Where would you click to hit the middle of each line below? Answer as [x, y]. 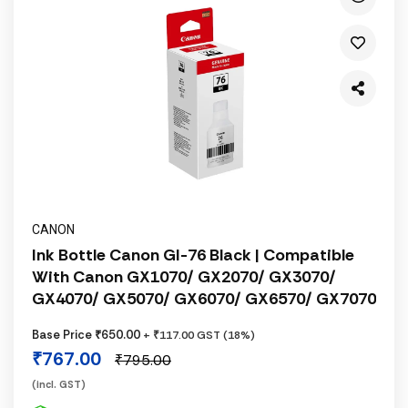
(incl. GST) [59, 384]
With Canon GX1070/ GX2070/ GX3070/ [184, 277]
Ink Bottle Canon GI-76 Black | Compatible [193, 255]
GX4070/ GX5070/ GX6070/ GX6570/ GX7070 [204, 299]
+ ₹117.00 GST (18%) [199, 335]
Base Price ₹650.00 [87, 335]
